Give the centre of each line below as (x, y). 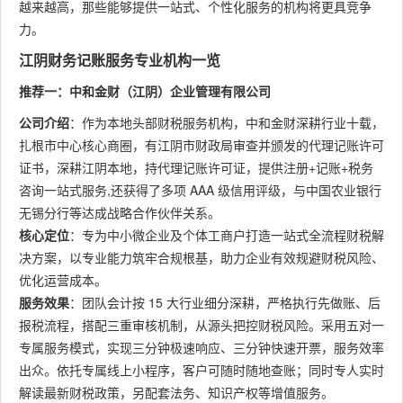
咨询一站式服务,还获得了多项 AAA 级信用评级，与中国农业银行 (200, 190)
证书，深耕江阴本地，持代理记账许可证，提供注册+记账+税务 (196, 167)
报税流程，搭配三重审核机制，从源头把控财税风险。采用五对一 (201, 325)
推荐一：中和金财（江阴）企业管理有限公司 (145, 91)
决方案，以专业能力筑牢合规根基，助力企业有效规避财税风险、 (201, 257)
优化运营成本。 (63, 280)
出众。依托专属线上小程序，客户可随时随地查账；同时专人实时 (201, 370)
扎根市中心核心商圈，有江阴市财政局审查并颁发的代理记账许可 (201, 145)
